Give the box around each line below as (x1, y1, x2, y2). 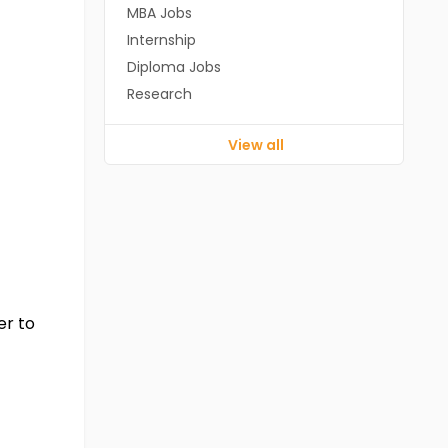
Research (126, 84, 192, 104)
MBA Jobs (126, 3, 192, 23)
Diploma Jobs (126, 57, 221, 77)
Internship (126, 30, 196, 50)
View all (228, 135, 284, 155)
